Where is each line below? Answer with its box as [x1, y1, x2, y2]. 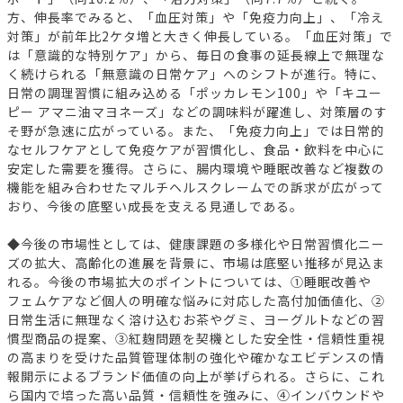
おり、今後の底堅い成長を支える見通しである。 [7, 196, 303, 215]
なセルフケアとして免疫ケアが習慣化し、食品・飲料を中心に [7, 139, 385, 158]
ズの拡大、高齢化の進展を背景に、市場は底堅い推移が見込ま [7, 253, 385, 272]
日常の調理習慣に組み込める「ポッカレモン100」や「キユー [7, 83, 382, 102]
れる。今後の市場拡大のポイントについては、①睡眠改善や [7, 272, 372, 291]
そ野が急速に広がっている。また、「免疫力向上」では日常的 [7, 121, 384, 139]
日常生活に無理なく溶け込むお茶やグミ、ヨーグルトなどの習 [7, 309, 385, 328]
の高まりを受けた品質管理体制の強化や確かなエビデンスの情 [7, 347, 385, 366]
